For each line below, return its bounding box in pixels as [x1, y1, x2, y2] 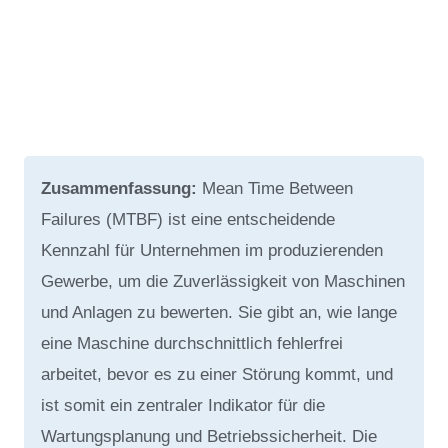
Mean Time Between [201, 178, 353, 198]
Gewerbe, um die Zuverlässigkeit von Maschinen [40, 271, 405, 291]
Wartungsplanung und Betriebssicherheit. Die [40, 426, 377, 446]
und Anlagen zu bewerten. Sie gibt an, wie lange [40, 302, 397, 322]
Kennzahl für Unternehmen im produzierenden [40, 240, 383, 260]
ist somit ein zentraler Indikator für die [40, 395, 325, 415]
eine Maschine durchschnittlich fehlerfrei [40, 333, 343, 353]
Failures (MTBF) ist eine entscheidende [40, 209, 335, 229]
